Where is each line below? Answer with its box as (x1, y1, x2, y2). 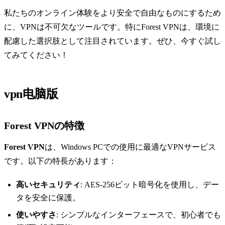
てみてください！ (4, 51, 68, 60)
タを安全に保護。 (16, 193, 80, 202)
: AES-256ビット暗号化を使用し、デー (80, 180, 219, 189)
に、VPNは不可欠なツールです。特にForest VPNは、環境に (4, 23, 219, 32)
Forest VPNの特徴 (4, 120, 84, 132)
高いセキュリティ (16, 180, 80, 189)
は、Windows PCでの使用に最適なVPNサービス (45, 143, 216, 152)
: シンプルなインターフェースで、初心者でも (56, 210, 221, 219)
